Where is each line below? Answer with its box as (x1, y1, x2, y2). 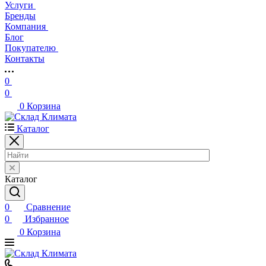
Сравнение (26, 202, 71, 212)
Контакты (5, 53, 45, 64)
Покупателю (5, 43, 58, 53)
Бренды (5, 11, 36, 21)
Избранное (25, 214, 69, 224)
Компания (5, 21, 48, 31)
